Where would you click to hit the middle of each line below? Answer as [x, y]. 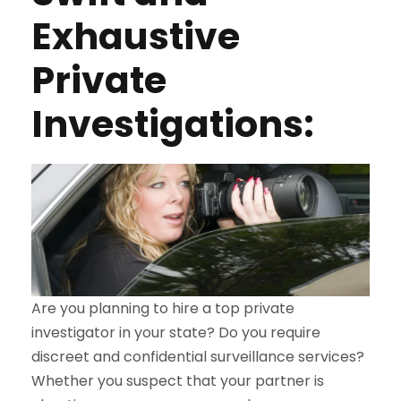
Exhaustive [136, 36]
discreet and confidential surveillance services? [198, 356]
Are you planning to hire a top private [163, 308]
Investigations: [173, 124]
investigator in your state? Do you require [176, 332]
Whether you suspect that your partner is [178, 380]
